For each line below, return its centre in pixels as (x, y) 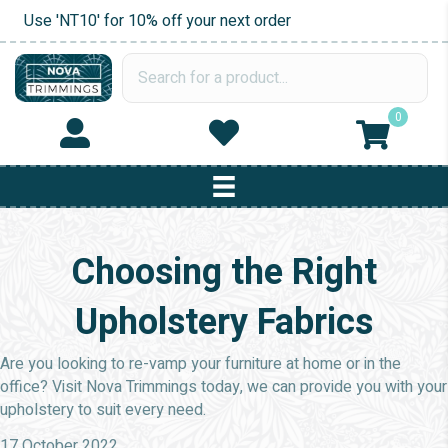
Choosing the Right (224, 272)
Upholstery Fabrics (224, 322)
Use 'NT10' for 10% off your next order (157, 21)
